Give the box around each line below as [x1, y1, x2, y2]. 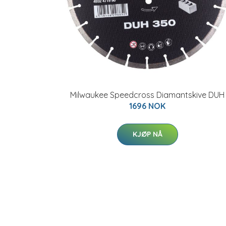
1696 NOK [129, 101, 165, 111]
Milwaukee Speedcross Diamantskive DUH [70, 90, 224, 100]
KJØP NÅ [132, 130, 162, 139]
